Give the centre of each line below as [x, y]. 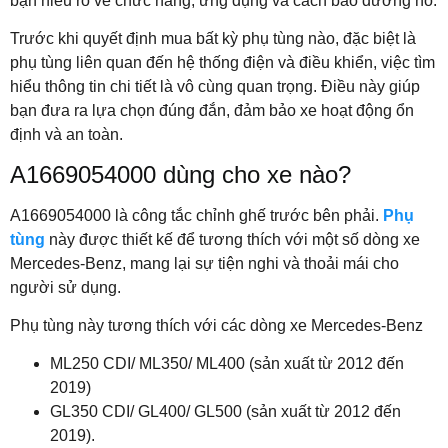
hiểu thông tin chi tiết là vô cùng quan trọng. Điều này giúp [215, 87]
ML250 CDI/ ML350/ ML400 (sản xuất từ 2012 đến [227, 364]
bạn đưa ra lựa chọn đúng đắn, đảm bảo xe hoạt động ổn [212, 111]
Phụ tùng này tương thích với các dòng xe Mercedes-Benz [216, 325]
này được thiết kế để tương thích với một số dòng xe [232, 239]
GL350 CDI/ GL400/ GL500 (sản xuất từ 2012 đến [225, 412]
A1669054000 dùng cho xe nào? [180, 174]
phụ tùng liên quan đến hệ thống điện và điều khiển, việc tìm [222, 63]
